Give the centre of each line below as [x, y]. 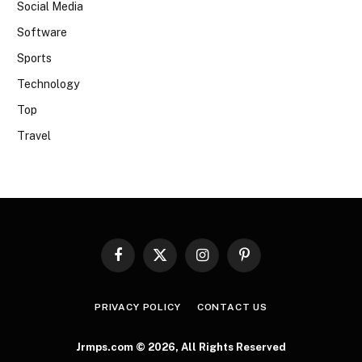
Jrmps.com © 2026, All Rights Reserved [181, 347]
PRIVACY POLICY [137, 307]
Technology [48, 84]
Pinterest [265, 262]
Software [42, 32]
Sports [34, 58]
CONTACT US [232, 307]
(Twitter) [179, 277]
